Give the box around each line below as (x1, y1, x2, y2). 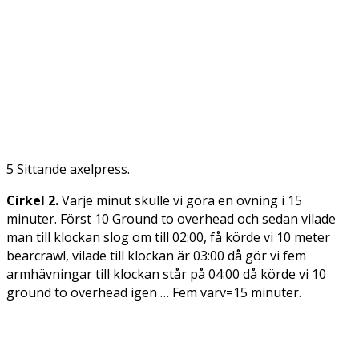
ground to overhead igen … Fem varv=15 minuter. (6, 284, 301, 301)
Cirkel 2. (6, 192, 58, 209)
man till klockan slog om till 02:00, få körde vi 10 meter (6, 228, 330, 246)
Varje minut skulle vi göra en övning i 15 (58, 192, 302, 209)
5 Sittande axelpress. (6, 160, 130, 178)
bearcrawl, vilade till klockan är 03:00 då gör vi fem (6, 247, 306, 264)
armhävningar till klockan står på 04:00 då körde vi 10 (6, 265, 326, 283)
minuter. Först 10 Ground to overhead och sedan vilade (6, 210, 336, 228)
